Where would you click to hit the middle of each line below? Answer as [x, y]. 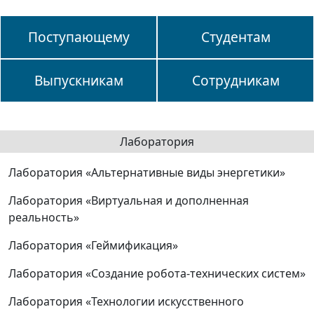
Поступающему [78, 37]
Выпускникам [78, 81]
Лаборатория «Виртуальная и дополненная [129, 201]
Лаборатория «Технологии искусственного [126, 302]
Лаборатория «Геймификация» [93, 246]
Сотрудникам [235, 81]
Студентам [235, 37]
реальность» [44, 218]
